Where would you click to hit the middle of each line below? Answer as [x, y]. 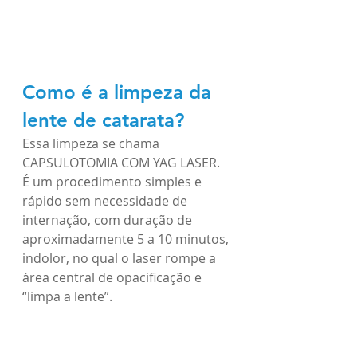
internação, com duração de [109, 220]
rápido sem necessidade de [106, 201]
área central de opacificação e [114, 277]
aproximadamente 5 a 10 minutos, [127, 239]
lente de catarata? [103, 120]
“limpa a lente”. [67, 296]
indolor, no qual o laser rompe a [121, 258]
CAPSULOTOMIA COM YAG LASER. [123, 163]
